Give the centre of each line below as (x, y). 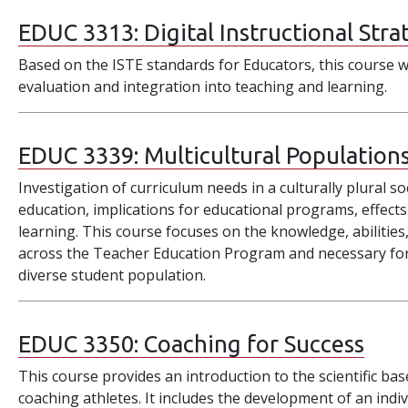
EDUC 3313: (82, 32)
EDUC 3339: (82, 155)
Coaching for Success (255, 344)
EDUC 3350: (82, 344)
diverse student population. (112, 275)
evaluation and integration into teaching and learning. (203, 87)
